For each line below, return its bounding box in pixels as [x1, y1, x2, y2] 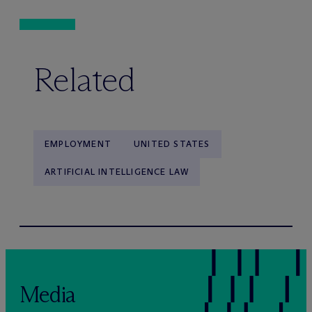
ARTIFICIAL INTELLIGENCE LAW [45, 166, 189, 178]
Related [33, 59, 136, 101]
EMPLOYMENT [45, 139, 111, 150]
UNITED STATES [134, 139, 210, 150]
